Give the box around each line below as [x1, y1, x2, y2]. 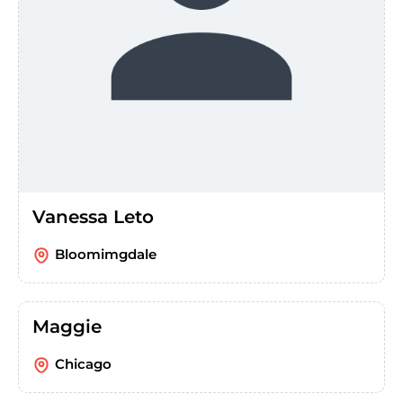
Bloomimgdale [55, 245, 157, 263]
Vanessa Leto [32, 205, 154, 228]
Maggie [32, 315, 102, 337]
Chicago [55, 354, 112, 372]
